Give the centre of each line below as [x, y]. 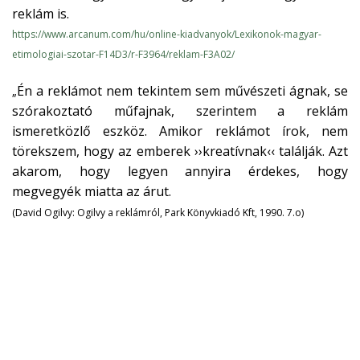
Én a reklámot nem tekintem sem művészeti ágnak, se [182, 90]
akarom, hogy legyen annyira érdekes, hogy [180, 171]
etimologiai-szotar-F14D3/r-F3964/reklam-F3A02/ [123, 54]
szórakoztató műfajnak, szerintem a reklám [180, 110]
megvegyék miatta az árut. [92, 191]
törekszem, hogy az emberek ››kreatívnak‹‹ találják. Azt [180, 151]
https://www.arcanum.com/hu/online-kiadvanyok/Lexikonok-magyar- [167, 34]
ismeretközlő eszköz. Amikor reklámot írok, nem [180, 131]
